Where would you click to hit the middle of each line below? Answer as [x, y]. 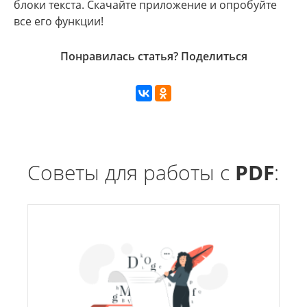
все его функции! [59, 21]
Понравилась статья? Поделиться [153, 56]
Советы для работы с [131, 172]
